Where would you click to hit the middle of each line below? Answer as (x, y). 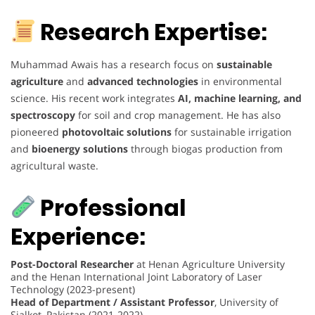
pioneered (36, 132)
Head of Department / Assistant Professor (112, 302)
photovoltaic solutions (117, 132)
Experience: (78, 236)
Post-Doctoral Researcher (72, 264)
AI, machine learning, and (240, 98)
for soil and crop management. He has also (178, 115)
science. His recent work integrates (94, 98)
